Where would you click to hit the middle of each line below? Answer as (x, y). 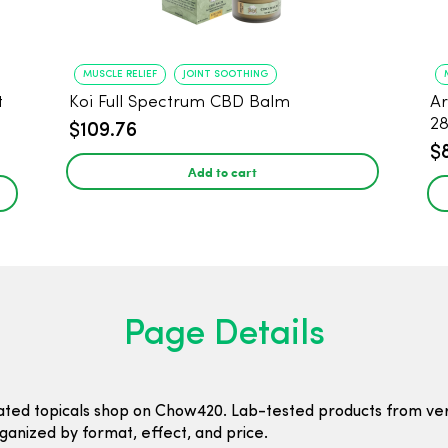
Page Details (224, 335)
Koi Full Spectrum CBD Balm (180, 102)
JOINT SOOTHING (226, 74)
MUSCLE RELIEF (120, 74)
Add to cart (223, 171)
